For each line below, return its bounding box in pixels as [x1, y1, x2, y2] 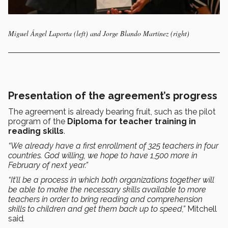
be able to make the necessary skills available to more [8, 184, 206, 194]
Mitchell [187, 204, 217, 214]
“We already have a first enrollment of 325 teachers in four [8, 140, 218, 151]
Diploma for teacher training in [67, 116, 196, 126]
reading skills [8, 126, 64, 136]
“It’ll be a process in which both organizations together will [8, 175, 214, 185]
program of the [8, 116, 67, 126]
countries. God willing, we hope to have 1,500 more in [8, 150, 197, 160]
